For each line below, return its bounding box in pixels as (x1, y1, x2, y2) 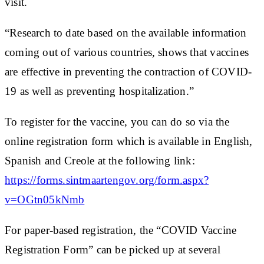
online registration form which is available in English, (5, 134, 253, 147)
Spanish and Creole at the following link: (5, 154, 195, 167)
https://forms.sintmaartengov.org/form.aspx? (5, 173, 209, 186)
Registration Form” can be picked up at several (5, 243, 220, 256)
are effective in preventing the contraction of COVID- (5, 65, 252, 78)
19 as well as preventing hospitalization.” (5, 84, 194, 97)
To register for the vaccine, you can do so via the (5, 115, 230, 128)
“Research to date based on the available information (5, 26, 246, 39)
